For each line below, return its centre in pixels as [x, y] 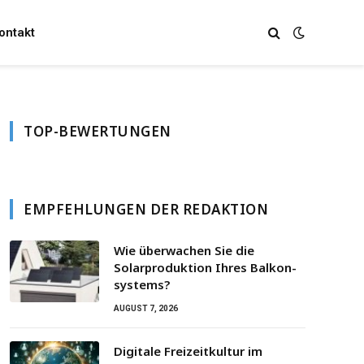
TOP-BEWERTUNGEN [97, 131]
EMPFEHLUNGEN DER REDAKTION [146, 209]
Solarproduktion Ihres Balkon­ [205, 267]
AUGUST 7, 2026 [146, 308]
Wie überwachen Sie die [184, 250]
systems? [142, 284]
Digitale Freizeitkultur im [188, 351]
